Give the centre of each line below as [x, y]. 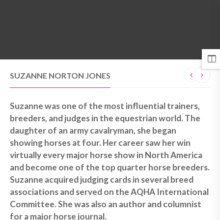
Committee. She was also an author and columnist [106, 204]
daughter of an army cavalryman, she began [93, 130]
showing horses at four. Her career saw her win [100, 143]
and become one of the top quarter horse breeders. [110, 167]
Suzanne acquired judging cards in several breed [102, 179]
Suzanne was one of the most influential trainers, [105, 106]
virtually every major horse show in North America [106, 155]
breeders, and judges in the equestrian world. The [105, 118]
